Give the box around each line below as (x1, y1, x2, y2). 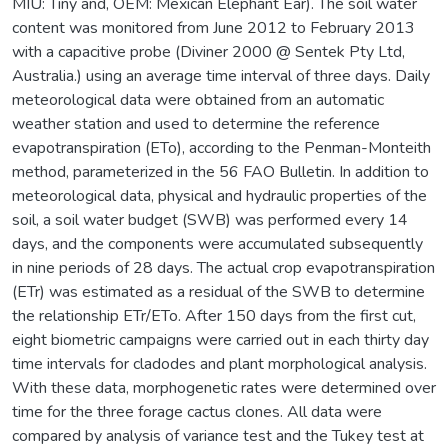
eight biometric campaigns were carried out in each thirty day (12, 328, 429, 351)
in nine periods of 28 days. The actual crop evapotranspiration (12, 256, 435, 279)
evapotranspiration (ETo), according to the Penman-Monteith (12, 136, 431, 159)
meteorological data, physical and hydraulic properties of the (12, 184, 427, 207)
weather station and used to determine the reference (12, 112, 380, 135)
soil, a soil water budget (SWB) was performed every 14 (12, 208, 408, 231)
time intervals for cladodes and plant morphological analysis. (12, 352, 427, 375)
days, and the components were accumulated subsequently (12, 232, 423, 255)
